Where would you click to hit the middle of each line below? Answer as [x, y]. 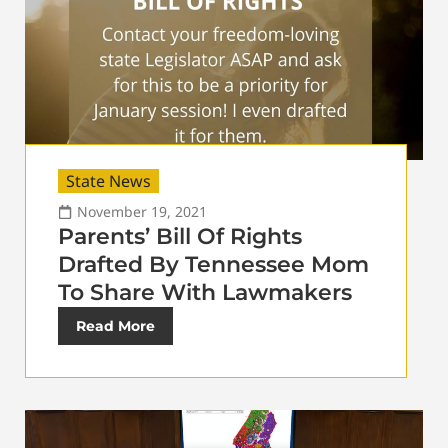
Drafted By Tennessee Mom [213, 265]
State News [108, 181]
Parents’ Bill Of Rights [180, 237]
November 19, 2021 [142, 212]
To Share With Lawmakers [205, 293]
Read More [115, 326]
